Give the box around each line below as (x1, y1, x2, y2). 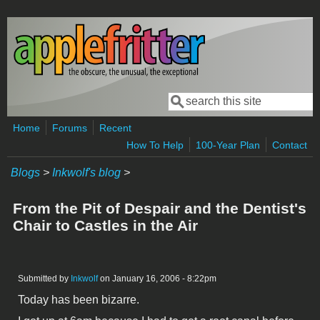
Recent (99, 122, 131, 134)
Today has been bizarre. (18, 293, 139, 306)
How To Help (126, 139, 184, 151)
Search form (168, 104, 256, 121)
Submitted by (18, 273, 71, 284)
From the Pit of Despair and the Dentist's (13, 199, 306, 216)
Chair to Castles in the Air (13, 216, 198, 234)
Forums (52, 122, 87, 134)
